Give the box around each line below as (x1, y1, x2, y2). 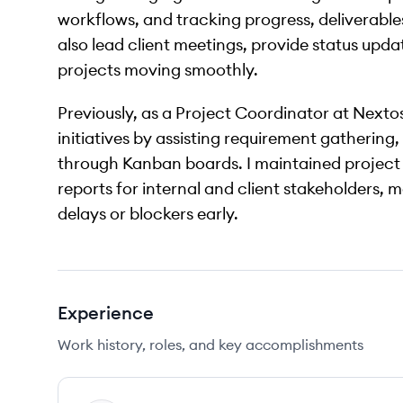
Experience (58, 301, 154, 324)
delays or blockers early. (58, 203, 238, 224)
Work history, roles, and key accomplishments (58, 336, 363, 354)
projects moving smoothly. (58, 59, 258, 80)
